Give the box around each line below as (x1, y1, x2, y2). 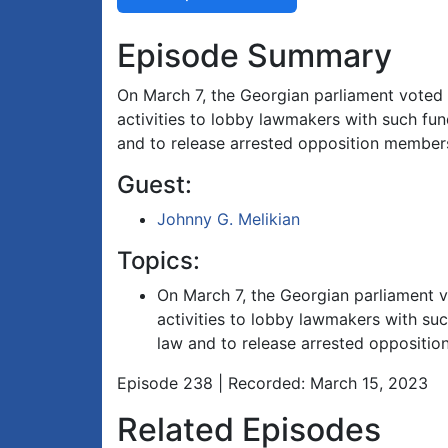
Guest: (117, 170, 192, 200)
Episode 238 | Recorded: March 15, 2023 (117, 373, 428, 394)
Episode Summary (117, 36, 392, 76)
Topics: (117, 246, 200, 276)
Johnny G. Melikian (157, 209, 300, 230)
